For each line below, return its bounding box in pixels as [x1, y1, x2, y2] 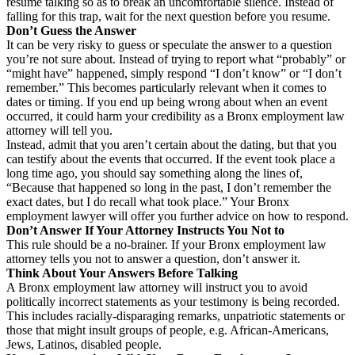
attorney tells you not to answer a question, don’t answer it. [6, 251, 300, 265]
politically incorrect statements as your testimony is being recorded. [6, 294, 340, 308]
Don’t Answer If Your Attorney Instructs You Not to [6, 223, 284, 237]
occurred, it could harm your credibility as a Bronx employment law [6, 109, 345, 123]
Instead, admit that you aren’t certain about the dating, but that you [6, 137, 337, 151]
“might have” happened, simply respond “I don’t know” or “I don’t [6, 66, 342, 80]
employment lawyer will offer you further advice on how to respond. [6, 208, 349, 223]
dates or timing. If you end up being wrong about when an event [6, 94, 327, 109]
